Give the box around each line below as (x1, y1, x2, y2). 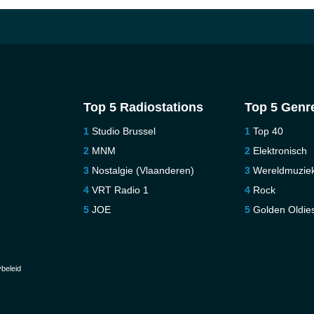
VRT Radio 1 (91, 184, 149, 196)
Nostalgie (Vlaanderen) (91, 165, 194, 176)
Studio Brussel (91, 125, 156, 137)
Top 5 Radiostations (83, 100, 203, 114)
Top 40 (253, 125, 284, 137)
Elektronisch (253, 145, 308, 156)
